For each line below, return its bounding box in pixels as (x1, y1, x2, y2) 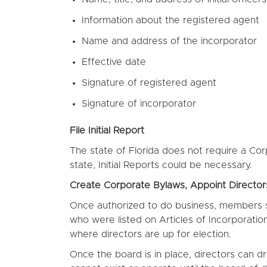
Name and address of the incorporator (82, 36, 257, 46)
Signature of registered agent (82, 78, 216, 88)
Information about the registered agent (82, 15, 259, 25)
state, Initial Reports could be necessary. (70, 160, 252, 170)
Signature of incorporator (82, 99, 196, 108)
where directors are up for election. (70, 229, 231, 239)
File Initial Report (70, 126, 144, 135)
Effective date (82, 57, 146, 67)
